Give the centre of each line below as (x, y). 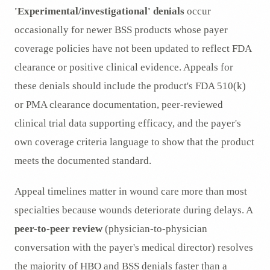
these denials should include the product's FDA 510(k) (130, 86)
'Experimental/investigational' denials (99, 11)
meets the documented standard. (83, 161)
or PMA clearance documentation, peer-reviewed (119, 105)
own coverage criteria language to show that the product (134, 142)
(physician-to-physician (155, 229)
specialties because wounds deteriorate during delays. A (133, 210)
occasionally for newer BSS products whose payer (121, 30)
